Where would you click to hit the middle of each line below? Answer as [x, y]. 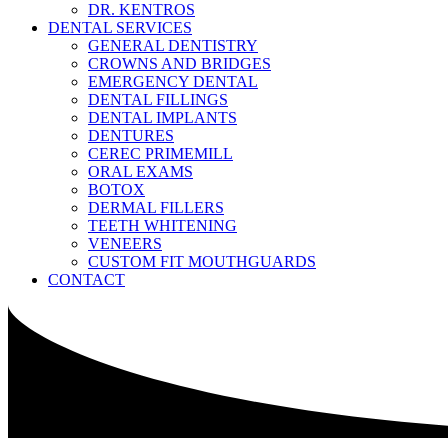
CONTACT [86, 279]
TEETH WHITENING [162, 225]
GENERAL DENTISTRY [173, 45]
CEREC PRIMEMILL [160, 153]
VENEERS [125, 243]
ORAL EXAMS [140, 171]
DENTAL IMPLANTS [162, 117]
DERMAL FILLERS [156, 207]
